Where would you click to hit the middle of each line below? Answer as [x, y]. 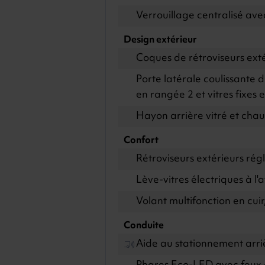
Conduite [143, 226]
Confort [141, 141]
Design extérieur [160, 40]
